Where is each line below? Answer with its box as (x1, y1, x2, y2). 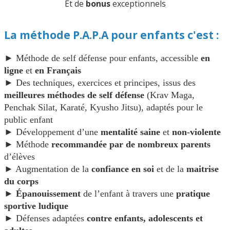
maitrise (186, 163, 219, 174)
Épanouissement (16, 188, 83, 199)
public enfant (4, 114, 53, 125)
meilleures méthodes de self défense (4, 89, 144, 100)
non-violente (172, 126, 221, 137)
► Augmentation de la (4, 163, 91, 174)
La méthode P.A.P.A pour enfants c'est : (4, 28, 219, 43)
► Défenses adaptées (4, 213, 87, 223)
